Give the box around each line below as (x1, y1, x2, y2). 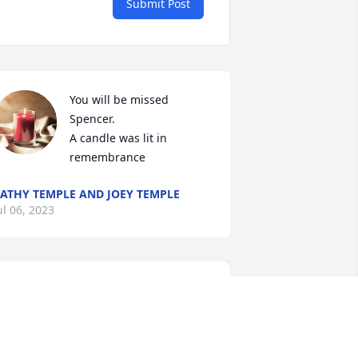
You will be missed (69, 92, 169, 108)
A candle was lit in (69, 130, 167, 146)
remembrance (69, 149, 145, 165)
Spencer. (69, 111, 115, 127)
